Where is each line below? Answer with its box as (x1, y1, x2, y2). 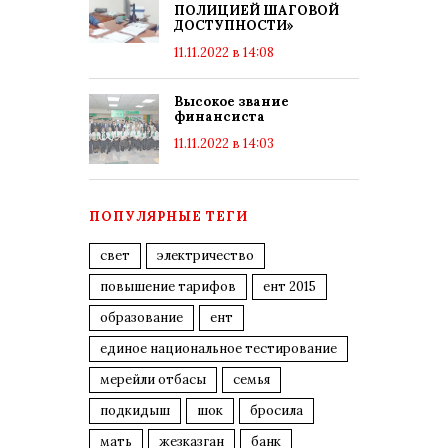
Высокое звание (174, 93, 289, 110)
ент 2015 (263, 278, 316, 295)
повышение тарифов (100, 278, 236, 295)
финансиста (174, 108, 265, 125)
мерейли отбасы (100, 371, 206, 388)
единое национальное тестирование (100, 340, 337, 357)
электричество (157, 247, 254, 264)
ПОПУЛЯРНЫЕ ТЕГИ (89, 208, 248, 225)
